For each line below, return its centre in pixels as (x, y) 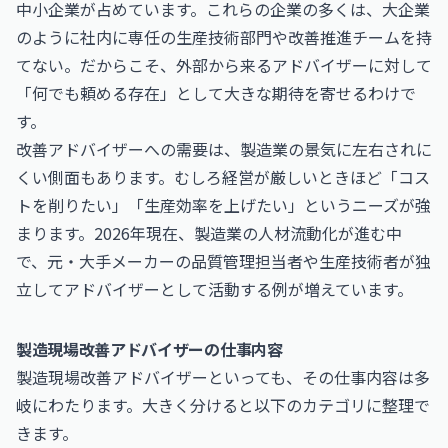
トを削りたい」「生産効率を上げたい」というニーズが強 (223, 205)
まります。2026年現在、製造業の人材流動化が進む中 (209, 233)
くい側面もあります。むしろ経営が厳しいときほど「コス (223, 177)
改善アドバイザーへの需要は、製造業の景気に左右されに (224, 149)
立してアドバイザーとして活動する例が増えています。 (214, 289)
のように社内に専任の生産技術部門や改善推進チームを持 (224, 37)
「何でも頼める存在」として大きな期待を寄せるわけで (216, 93)
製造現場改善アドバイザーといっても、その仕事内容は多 (223, 377)
